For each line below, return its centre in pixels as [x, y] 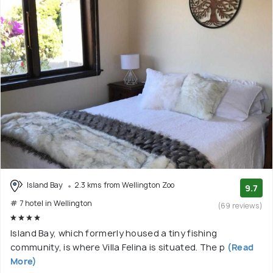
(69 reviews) [240, 205]
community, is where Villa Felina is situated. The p [118, 247]
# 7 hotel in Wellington [51, 203]
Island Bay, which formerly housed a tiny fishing [114, 233]
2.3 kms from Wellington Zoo [124, 185]
